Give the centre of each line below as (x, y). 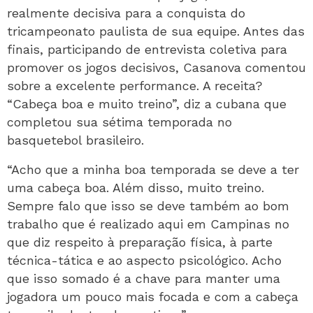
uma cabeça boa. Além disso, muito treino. (136, 188)
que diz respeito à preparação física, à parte (140, 242)
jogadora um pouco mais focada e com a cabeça (153, 297)
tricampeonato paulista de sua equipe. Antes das (156, 31)
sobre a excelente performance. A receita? (135, 86)
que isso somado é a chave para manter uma (144, 279)
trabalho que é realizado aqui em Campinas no (148, 224)
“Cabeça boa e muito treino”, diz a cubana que (147, 104)
